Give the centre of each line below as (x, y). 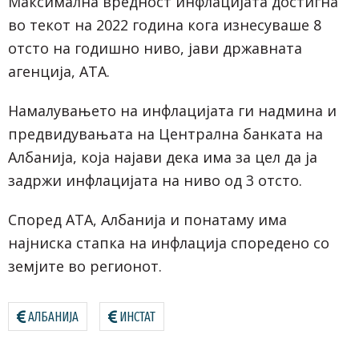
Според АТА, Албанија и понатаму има (147, 219)
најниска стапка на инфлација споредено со (169, 242)
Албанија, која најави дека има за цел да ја (163, 157)
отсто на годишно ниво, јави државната (155, 48)
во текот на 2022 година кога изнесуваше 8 (165, 24)
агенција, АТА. (59, 71)
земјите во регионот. (85, 266)
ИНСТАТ (137, 317)
